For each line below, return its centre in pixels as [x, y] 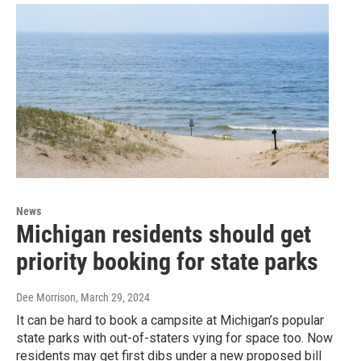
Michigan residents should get [164, 234]
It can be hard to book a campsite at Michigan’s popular [170, 321]
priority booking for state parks [167, 262]
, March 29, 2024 [113, 298]
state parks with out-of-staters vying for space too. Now [174, 338]
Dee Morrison [46, 298]
